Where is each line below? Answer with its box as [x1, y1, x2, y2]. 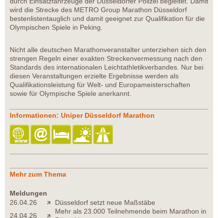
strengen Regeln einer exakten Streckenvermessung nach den [10, 54, 202, 63]
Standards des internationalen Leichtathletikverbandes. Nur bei [10, 63, 203, 72]
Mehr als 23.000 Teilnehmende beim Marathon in [55, 207, 206, 216]
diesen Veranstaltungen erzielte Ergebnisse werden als [10, 72, 179, 80]
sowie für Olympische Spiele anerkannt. [10, 90, 131, 98]
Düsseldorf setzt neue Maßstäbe [55, 199, 155, 207]
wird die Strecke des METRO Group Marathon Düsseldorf [10, 6, 187, 14]
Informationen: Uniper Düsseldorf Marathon [10, 111, 155, 120]
